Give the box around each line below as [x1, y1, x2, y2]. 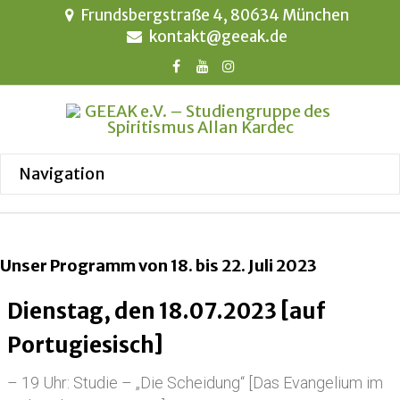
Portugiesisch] [7, 331, 163, 359]
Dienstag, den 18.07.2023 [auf [7, 297, 325, 325]
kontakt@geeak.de [148, 27, 287, 46]
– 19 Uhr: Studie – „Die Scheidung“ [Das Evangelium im [7, 373, 383, 392]
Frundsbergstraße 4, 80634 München [80, 5, 349, 25]
